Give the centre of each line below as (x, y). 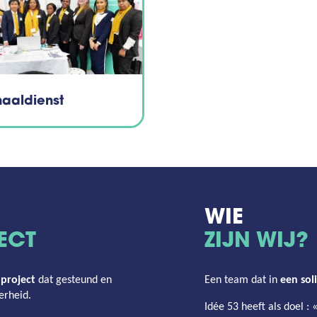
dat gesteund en (74, 281)
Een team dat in (242, 281)
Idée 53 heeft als (244, 307)
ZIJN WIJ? (257, 242)
